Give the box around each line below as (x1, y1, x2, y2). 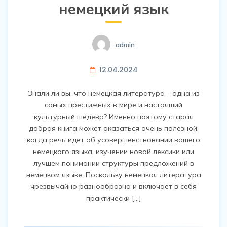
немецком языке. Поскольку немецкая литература (26, 170, 201, 180)
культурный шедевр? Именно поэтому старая (33, 112, 194, 122)
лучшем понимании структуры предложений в (33, 159, 194, 168)
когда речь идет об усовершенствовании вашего (27, 135, 200, 145)
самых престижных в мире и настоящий (45, 100, 182, 110)
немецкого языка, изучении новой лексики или (33, 147, 194, 157)
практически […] (86, 194, 141, 203)
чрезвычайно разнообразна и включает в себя (30, 182, 197, 192)
